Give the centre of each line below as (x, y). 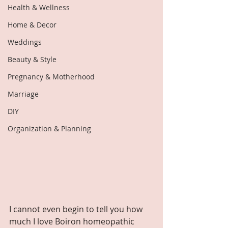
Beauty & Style (32, 59)
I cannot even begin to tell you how (77, 209)
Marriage (23, 94)
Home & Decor (32, 25)
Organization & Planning (49, 129)
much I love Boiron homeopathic (73, 221)
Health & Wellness (39, 7)
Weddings (25, 42)
